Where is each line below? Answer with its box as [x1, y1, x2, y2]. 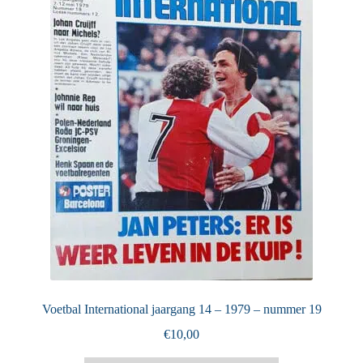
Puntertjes [31, 32, 82, 47]
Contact [31, 93, 71, 108]
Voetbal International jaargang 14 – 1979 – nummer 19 [41, 301, 322, 316]
